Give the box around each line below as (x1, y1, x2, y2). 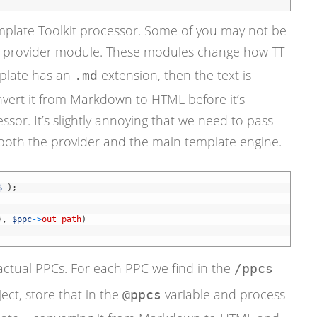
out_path (41, 214, 81, 224)
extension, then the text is (97, 66, 251, 83)
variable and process (161, 285, 285, 303)
